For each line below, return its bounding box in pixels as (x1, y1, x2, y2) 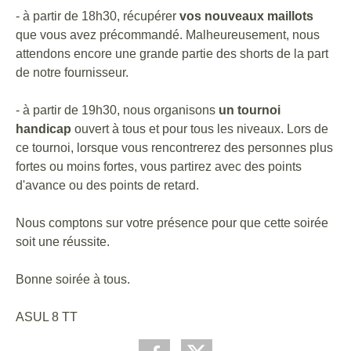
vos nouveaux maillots (179, 9, 313, 23)
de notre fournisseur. (16, 66, 128, 79)
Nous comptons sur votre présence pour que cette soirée (16, 216, 328, 230)
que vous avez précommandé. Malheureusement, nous (16, 28, 320, 42)
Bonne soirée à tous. (16, 273, 130, 286)
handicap (16, 122, 71, 136)
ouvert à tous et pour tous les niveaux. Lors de (71, 122, 328, 136)
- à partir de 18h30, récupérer (16, 9, 179, 23)
